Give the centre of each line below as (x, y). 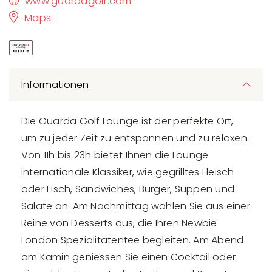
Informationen (55, 85)
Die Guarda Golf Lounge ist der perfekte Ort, (127, 121)
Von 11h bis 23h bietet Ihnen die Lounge (115, 155)
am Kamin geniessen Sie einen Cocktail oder (129, 257)
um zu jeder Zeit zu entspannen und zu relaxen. (135, 138)
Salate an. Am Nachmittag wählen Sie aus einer (136, 206)
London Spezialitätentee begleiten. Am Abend (133, 240)
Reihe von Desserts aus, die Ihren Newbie (119, 223)
